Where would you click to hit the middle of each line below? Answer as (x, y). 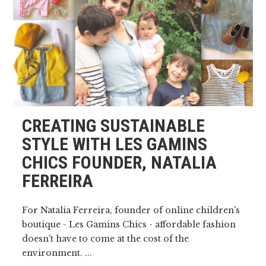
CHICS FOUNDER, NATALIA (120, 162)
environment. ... (57, 253)
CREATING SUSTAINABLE (114, 125)
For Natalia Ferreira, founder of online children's (131, 210)
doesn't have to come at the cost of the (106, 238)
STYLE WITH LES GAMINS (115, 144)
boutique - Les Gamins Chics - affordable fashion (129, 224)
